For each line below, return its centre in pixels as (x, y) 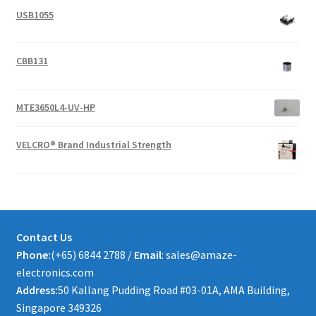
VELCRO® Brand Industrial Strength (93, 145)
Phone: (33, 254)
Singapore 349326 (59, 307)
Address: (37, 290)
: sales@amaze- (199, 254)
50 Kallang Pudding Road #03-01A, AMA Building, (174, 290)
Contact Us (44, 237)
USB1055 (35, 14)
